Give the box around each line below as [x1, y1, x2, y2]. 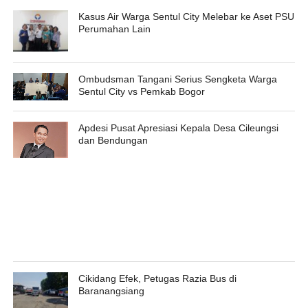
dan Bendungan [78, 135, 148, 146]
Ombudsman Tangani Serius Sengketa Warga [78, 74, 277, 85]
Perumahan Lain [78, 23, 151, 35]
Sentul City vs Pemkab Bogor [78, 86, 205, 98]
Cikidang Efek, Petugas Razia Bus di [78, 273, 236, 285]
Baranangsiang [78, 285, 144, 297]
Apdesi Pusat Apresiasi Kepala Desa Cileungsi [78, 122, 278, 134]
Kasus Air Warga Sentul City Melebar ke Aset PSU [78, 11, 294, 23]
